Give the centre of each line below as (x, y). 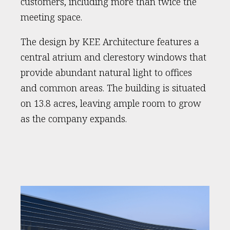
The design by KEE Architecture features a (110, 42)
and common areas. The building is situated (113, 88)
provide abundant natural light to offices (106, 72)
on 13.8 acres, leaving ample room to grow (111, 103)
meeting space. (51, 17)
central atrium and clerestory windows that (113, 57)
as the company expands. (74, 119)
